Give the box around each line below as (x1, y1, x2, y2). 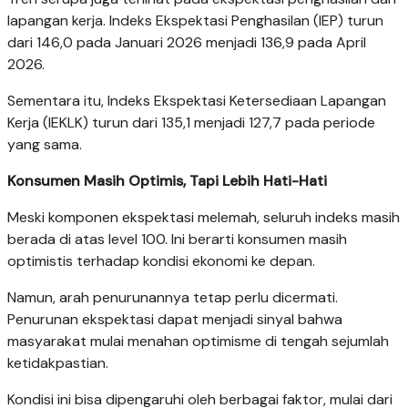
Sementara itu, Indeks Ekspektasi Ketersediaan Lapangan (7, 91, 386, 111)
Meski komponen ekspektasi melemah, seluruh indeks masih (7, 208, 400, 228)
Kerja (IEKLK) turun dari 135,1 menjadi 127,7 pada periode (7, 113, 375, 133)
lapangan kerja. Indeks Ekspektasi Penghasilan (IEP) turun (7, 11, 383, 31)
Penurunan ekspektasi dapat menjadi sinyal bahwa (7, 310, 342, 330)
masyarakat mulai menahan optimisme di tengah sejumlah (7, 331, 389, 352)
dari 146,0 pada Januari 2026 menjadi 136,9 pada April (7, 33, 366, 53)
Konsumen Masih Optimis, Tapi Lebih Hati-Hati (7, 171, 327, 191)
